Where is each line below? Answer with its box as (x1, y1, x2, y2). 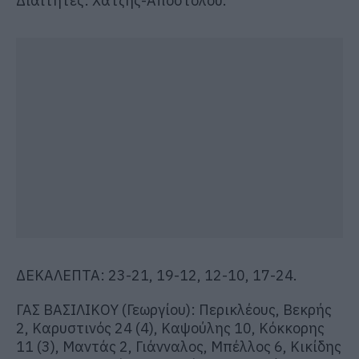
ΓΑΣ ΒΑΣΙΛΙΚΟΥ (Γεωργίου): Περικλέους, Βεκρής (16, 300, 332, 319)
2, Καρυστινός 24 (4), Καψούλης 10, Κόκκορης (16, 318, 325, 337)
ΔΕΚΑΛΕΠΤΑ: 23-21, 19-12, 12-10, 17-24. (16, 265, 297, 284)
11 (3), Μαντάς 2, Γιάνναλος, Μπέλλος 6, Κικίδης (16, 337, 341, 356)
